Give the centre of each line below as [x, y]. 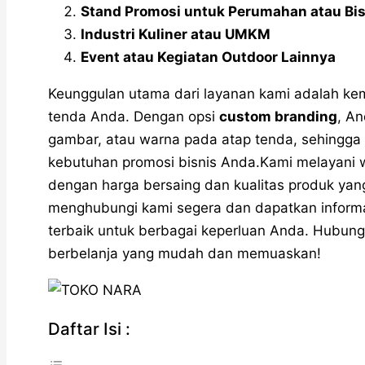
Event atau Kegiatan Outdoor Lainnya [208, 57]
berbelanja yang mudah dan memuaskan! [185, 253]
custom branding [278, 116]
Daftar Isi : [89, 328]
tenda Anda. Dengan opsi [134, 116]
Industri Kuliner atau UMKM [176, 34]
